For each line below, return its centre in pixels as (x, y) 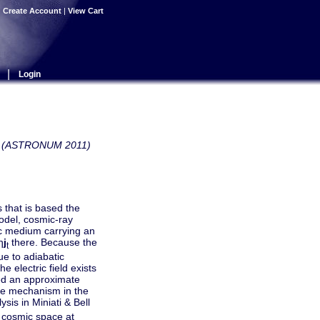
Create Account (32, 11)
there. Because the (53, 242)
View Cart (87, 11)
